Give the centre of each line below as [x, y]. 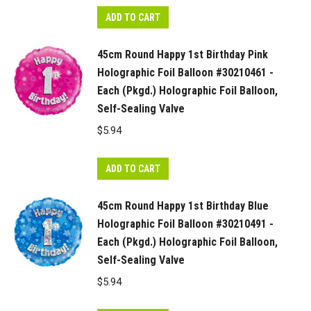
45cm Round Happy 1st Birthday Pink [183, 54]
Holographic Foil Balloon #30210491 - [185, 224]
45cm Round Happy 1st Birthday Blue [183, 206]
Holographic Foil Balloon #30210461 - [185, 73]
